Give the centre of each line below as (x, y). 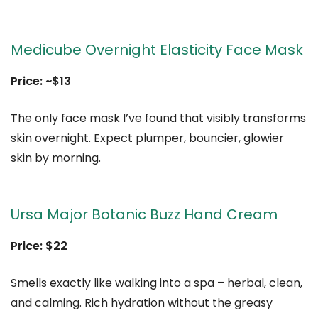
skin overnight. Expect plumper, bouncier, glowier (147, 138)
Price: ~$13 (41, 82)
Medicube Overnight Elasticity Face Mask (157, 50)
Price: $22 (39, 246)
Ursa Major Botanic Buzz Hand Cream (144, 215)
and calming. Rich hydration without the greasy (142, 303)
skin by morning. (56, 158)
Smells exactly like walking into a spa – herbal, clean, (157, 283)
